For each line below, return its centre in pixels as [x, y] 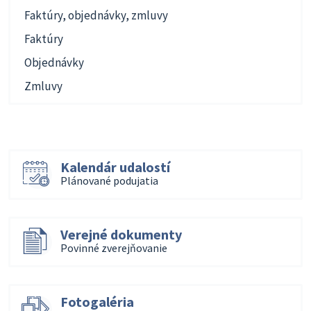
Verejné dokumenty [121, 234]
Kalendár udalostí [115, 167]
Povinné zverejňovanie [114, 248]
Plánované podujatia [109, 180]
